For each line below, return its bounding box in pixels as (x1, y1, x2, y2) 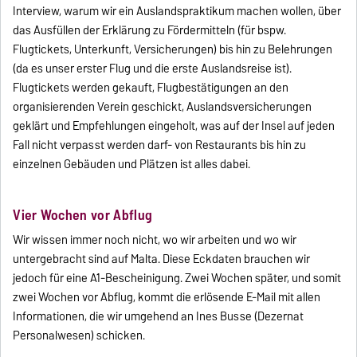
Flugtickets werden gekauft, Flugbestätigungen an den (13, 78, 289, 97)
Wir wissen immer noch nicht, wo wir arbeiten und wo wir (13, 229, 297, 249)
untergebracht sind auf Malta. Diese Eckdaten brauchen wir (13, 249, 311, 269)
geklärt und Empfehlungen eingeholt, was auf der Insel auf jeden (13, 116, 335, 135)
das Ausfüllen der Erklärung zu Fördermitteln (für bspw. (13, 21, 287, 40)
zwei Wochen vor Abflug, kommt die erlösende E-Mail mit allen (13, 287, 321, 307)
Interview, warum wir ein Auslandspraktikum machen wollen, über (13, 2, 342, 21)
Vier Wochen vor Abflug (13, 203, 153, 226)
